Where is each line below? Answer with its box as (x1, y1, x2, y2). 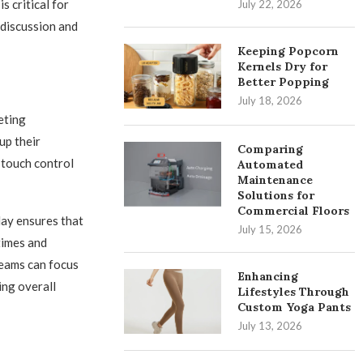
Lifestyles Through (237, 284, 350, 299)
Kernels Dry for (237, 59, 328, 74)
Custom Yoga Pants (237, 300, 352, 314)
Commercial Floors (237, 203, 350, 218)
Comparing (237, 142, 304, 156)
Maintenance (237, 173, 314, 187)
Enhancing (237, 269, 299, 284)
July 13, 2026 (237, 319, 303, 332)
